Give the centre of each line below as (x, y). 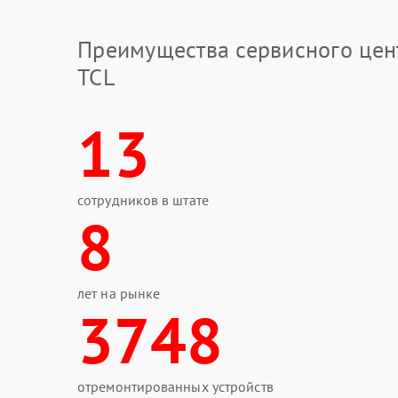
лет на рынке (119, 293)
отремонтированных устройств (175, 386)
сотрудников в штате (143, 200)
